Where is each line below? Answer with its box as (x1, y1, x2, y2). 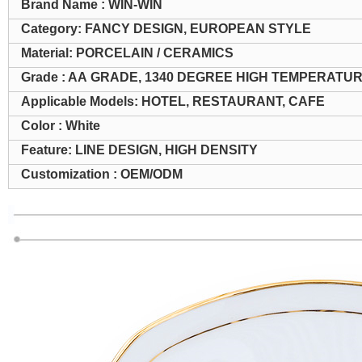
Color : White (20, 119, 100, 133)
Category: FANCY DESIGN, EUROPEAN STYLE (20, 22, 311, 36)
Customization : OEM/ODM (20, 167, 183, 182)
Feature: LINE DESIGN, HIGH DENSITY (20, 143, 258, 158)
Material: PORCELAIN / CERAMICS (20, 46, 234, 61)
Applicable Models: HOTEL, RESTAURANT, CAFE (20, 95, 325, 109)
